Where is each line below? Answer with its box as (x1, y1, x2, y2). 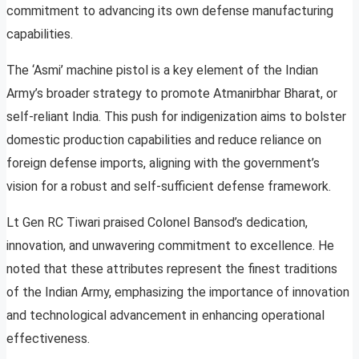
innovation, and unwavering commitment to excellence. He (6, 238, 334, 254)
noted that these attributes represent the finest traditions (6, 261, 337, 277)
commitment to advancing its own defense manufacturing (6, 3, 333, 19)
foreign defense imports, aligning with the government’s (6, 155, 320, 171)
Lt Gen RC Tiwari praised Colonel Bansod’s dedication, (6, 215, 308, 231)
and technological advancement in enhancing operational (6, 308, 325, 324)
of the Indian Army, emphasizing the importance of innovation (6, 284, 349, 301)
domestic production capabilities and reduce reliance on (6, 132, 321, 148)
